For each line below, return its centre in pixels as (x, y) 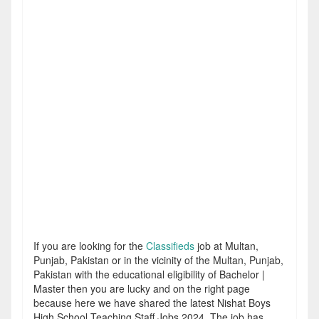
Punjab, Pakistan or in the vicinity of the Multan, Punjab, (158, 260)
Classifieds (170, 246)
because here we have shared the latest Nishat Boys (152, 303)
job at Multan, (226, 246)
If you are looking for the (90, 246)
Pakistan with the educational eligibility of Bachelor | (149, 274)
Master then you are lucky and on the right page (142, 288)
